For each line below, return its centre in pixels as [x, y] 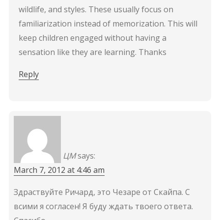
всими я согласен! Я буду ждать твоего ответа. [103, 206]
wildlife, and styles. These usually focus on [96, 9]
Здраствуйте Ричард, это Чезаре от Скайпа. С [102, 192]
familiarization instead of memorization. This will [108, 23]
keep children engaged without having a [92, 38]
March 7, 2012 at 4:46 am [59, 170]
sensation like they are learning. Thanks [92, 52]
